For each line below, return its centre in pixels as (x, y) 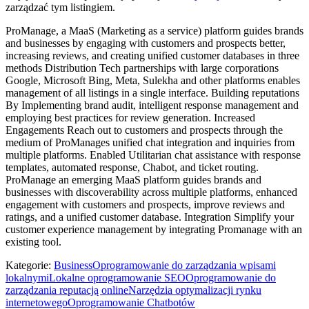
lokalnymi (27, 277)
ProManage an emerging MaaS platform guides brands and (133, 179)
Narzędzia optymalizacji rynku (195, 290)
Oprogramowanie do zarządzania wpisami (184, 265)
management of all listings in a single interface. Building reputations (152, 92)
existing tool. (33, 241)
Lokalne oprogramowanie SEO (117, 277)
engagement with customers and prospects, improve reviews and (145, 204)
